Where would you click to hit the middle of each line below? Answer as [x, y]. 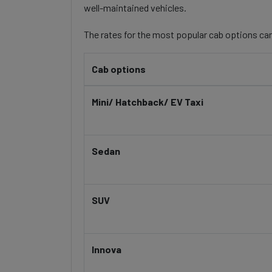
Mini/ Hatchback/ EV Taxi [148, 102]
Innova [107, 249]
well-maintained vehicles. [135, 8]
